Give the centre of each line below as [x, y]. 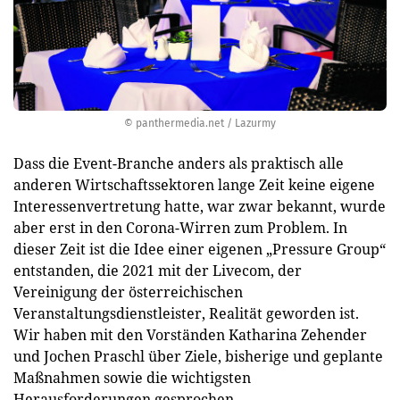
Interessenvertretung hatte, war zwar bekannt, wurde [200, 206]
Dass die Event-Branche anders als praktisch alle [179, 163]
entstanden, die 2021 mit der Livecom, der [158, 271]
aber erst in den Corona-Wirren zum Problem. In [180, 228]
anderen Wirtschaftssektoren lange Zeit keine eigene [194, 185]
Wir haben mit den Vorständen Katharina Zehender [190, 335]
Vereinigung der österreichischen [128, 292]
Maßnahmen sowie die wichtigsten [132, 378]
